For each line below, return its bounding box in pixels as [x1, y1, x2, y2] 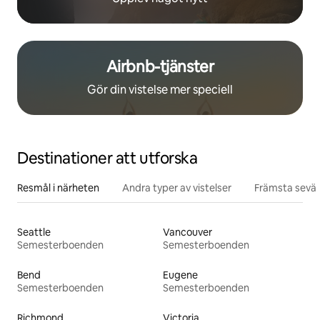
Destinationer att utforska [17, 148, 198, 169]
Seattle [17, 226, 51, 239]
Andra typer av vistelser [122, 181, 231, 195]
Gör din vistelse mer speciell [87, 82, 233, 98]
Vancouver [163, 226, 212, 239]
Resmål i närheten [17, 181, 99, 195]
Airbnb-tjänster [106, 56, 214, 78]
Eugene [163, 269, 198, 282]
